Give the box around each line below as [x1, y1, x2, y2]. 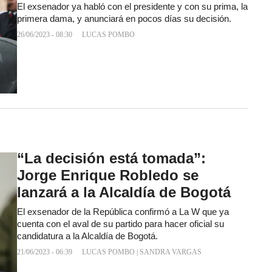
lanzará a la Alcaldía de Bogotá [17, 184, 231, 201]
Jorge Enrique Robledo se [17, 167, 199, 184]
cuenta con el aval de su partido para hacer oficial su [17, 219, 224, 229]
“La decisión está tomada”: [17, 150, 206, 167]
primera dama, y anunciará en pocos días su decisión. [17, 14, 231, 24]
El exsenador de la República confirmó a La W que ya [17, 207, 229, 217]
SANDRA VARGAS [140, 248, 202, 257]
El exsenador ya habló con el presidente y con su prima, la [17, 2, 248, 12]
